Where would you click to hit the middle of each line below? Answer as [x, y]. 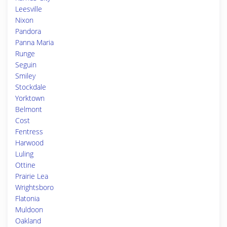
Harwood [29, 143]
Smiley [25, 76]
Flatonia [27, 198]
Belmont [29, 109]
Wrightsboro [34, 187]
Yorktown [30, 98]
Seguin [26, 65]
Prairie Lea [32, 176]
